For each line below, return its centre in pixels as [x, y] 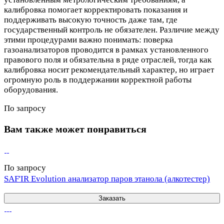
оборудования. [31, 90]
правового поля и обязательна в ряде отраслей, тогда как [108, 60]
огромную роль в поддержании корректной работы [98, 80]
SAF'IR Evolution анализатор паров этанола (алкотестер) [107, 179]
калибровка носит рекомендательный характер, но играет [109, 70]
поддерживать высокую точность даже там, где [91, 20]
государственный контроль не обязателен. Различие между [112, 30]
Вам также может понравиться [75, 129]
